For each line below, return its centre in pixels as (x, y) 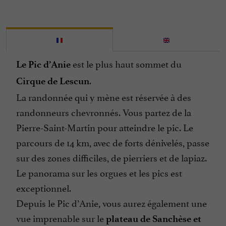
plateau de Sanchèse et (154, 219)
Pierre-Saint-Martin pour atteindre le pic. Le (105, 127)
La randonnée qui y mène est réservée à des (104, 97)
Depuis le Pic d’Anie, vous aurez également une (111, 203)
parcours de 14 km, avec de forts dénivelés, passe (113, 142)
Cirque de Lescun (53, 81)
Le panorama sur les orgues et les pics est (99, 172)
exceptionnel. (44, 187)
